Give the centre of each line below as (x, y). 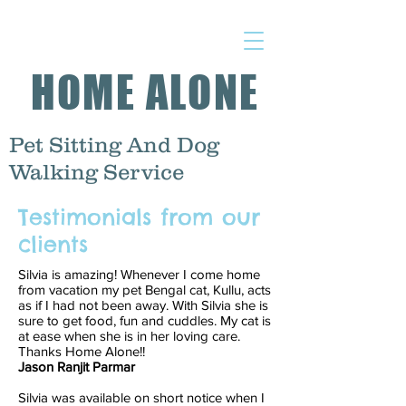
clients (53, 244)
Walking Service (97, 172)
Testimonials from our (139, 217)
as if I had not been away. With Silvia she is (143, 305)
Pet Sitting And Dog (114, 145)
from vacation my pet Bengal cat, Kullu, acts (145, 290)
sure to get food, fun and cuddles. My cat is (145, 320)
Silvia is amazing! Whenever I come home (139, 274)
